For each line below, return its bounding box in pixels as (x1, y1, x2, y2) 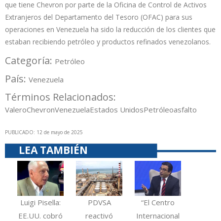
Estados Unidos (90, 104, 144, 114)
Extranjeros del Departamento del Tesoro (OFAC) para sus (5, 12, 192, 22)
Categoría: (5, 53, 55, 67)
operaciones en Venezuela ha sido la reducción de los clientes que (5, 24, 216, 34)
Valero (5, 104, 27, 114)
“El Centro (141, 197, 175, 207)
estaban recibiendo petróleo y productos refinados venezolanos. (5, 37, 211, 46)
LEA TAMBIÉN (19, 143, 88, 157)
